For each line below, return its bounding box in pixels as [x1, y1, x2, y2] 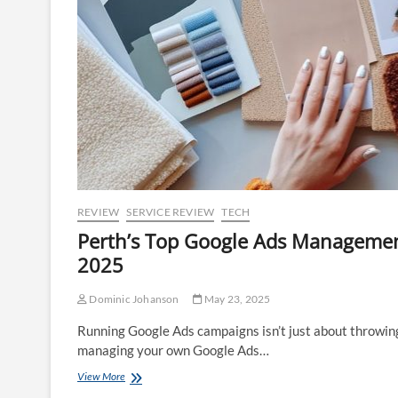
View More [77, 369, 125, 383]
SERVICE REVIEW [126, 204, 215, 219]
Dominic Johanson [87, 291, 179, 306]
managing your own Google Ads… [77, 341, 269, 358]
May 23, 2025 [202, 291, 271, 306]
